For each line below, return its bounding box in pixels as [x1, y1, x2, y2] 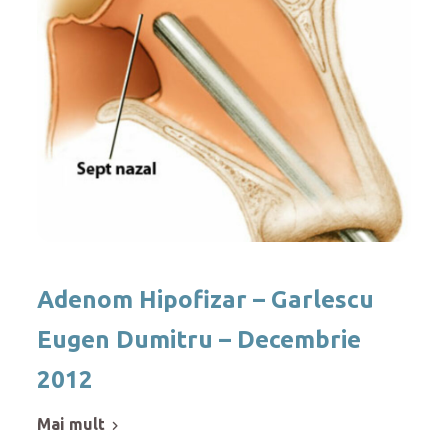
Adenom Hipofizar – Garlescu [37, 285, 375, 313]
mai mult [51, 414, 106, 433]
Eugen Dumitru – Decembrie [37, 325, 362, 353]
